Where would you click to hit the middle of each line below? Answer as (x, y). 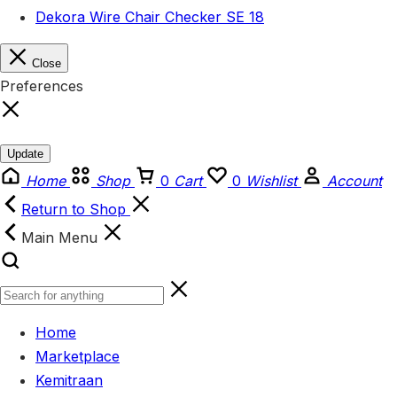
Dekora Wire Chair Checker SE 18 (150, 16)
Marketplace (78, 356)
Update (25, 153)
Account (354, 180)
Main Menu (62, 237)
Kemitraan (69, 380)
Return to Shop (76, 209)
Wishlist (271, 180)
